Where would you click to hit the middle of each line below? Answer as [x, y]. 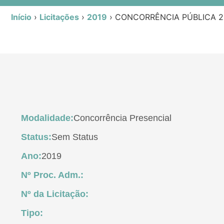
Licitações [59, 17]
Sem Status [75, 137]
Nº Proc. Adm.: [52, 175]
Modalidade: [47, 118]
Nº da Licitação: [55, 194]
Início [21, 17]
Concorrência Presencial [122, 118]
